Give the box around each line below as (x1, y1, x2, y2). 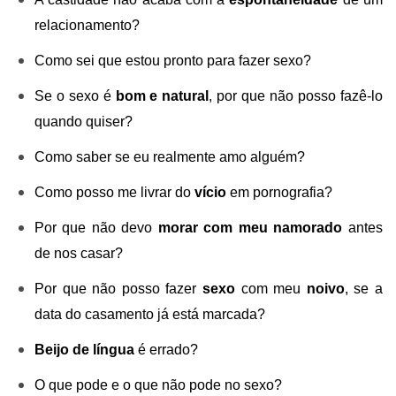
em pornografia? (225, 184, 332, 200)
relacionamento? (34, 17, 140, 33)
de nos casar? (34, 246, 123, 261)
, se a (344, 281, 383, 297)
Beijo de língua (34, 342, 134, 358)
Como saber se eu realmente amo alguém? (34, 148, 305, 164)
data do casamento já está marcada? (34, 307, 265, 323)
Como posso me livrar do (34, 184, 194, 200)
